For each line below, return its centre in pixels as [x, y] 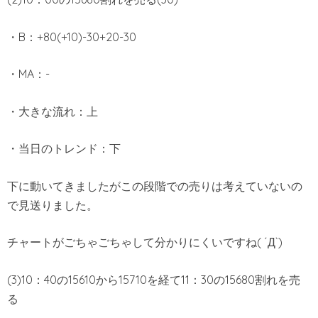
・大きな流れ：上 [53, 111]
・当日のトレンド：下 [64, 149]
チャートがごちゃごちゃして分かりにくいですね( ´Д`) [145, 242]
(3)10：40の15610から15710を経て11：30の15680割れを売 [154, 280]
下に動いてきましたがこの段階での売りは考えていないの [155, 186]
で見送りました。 [53, 205]
